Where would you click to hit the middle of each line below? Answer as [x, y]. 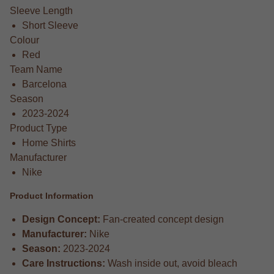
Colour [24, 40]
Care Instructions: [64, 263]
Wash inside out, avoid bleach [171, 263]
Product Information [52, 196]
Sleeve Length [41, 10]
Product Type [39, 128]
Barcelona [44, 84]
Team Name [36, 69]
